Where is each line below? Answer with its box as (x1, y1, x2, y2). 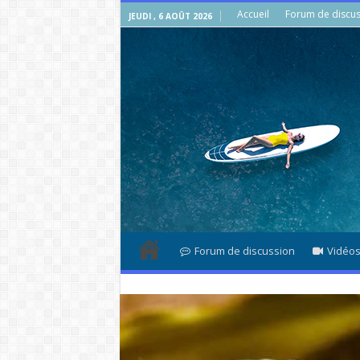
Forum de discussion (194, 243, 295, 258)
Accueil (236, 7, 269, 21)
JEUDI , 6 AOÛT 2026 (128, 10, 212, 22)
